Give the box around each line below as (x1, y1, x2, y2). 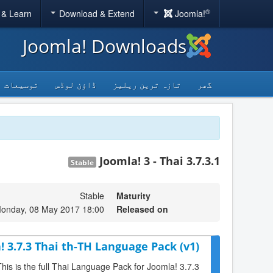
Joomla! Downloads (23, 34, 186, 58)
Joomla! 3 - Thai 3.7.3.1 (99, 154, 220, 168)
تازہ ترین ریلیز (113, 78, 181, 90)
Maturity (116, 190, 151, 202)
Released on (116, 203, 168, 215)
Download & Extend (58, 7, 135, 19)
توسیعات (4, 78, 38, 90)
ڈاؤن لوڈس (55, 78, 96, 90)
